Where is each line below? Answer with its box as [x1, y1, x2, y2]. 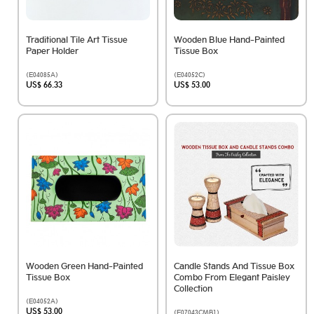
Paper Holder [26, 46, 78, 57]
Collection [174, 282, 213, 294]
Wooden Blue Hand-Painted [174, 34, 285, 46]
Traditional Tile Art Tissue [26, 34, 128, 46]
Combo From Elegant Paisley [174, 271, 291, 282]
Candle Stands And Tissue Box [174, 260, 295, 271]
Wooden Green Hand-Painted [26, 260, 143, 271]
